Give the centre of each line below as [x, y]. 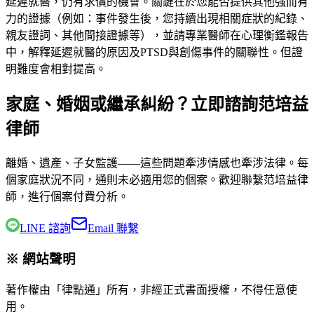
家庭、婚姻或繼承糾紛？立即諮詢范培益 [157, 104]
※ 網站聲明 [41, 259]
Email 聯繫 [113, 228]
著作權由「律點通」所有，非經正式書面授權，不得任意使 [151, 290]
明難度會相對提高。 [56, 69]
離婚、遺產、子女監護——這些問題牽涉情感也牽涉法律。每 [157, 163]
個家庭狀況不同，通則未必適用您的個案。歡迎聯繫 [135, 179]
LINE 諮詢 [45, 228]
